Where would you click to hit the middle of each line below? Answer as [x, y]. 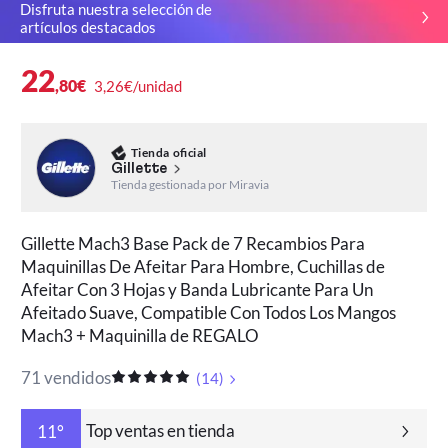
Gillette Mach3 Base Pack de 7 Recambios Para [193, 244]
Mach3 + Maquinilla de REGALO [140, 336]
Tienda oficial [168, 152]
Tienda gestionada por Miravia [189, 185]
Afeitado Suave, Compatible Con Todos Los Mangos [209, 313]
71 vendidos [66, 378]
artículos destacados [87, 26]
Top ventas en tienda [160, 431]
